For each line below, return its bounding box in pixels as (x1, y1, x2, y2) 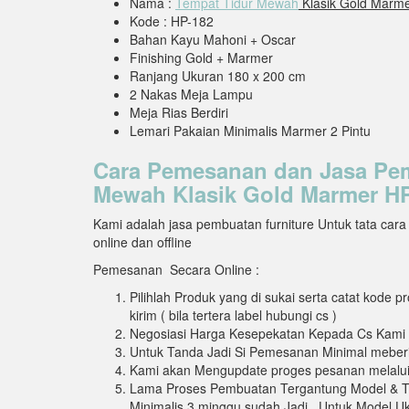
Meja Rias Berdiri (130, 102, 228, 121)
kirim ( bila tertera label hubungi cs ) (130, 305, 337, 324)
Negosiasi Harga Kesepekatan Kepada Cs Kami (130, 323, 405, 342)
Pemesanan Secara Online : (93, 259, 259, 278)
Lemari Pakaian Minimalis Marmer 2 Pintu (130, 121, 371, 140)
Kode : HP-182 (130, 11, 214, 30)
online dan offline (93, 232, 192, 251)
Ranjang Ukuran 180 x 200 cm (130, 66, 306, 85)
